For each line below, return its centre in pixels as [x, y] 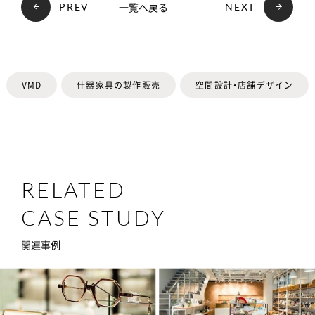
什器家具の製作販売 [119, 85]
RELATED [73, 189]
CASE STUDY [94, 217]
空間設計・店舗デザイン [245, 85]
